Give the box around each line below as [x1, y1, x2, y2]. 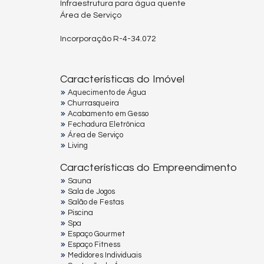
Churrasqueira [68, 98, 119, 107]
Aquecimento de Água [68, 88, 146, 97]
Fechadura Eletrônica [68, 120, 145, 128]
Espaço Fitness [68, 240, 120, 249]
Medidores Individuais [68, 250, 141, 259]
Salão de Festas [68, 197, 124, 206]
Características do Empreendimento [60, 161, 237, 173]
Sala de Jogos [68, 187, 115, 196]
